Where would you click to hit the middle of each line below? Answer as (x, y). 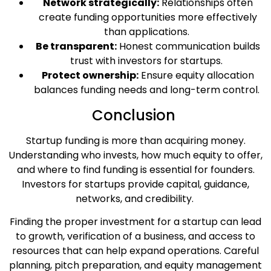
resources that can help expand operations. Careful (135, 251)
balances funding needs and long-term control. (146, 90)
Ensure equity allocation (196, 75)
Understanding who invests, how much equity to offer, (135, 155)
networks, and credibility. (134, 198)
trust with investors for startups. (146, 60)
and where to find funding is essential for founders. (135, 169)
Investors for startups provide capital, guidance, (135, 184)
